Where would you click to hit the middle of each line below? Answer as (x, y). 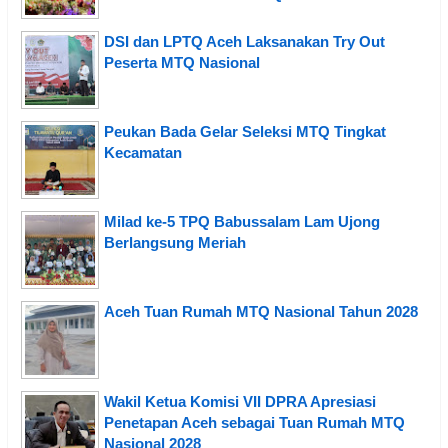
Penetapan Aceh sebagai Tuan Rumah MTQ (254, 422)
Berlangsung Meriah (175, 242)
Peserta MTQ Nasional (182, 62)
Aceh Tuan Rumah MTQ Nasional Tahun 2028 (261, 311)
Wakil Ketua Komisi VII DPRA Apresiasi (240, 401)
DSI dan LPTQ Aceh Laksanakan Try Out (244, 41)
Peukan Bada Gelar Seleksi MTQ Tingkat (245, 131)
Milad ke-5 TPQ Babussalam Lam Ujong (242, 221)
